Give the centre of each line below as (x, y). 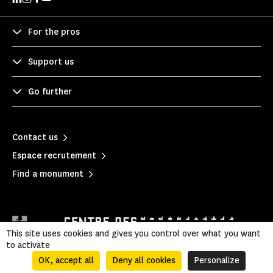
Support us (51, 62)
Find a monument (48, 174)
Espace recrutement (54, 155)
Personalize (216, 261)
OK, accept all (66, 261)
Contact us (35, 137)
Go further (50, 91)
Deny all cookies (144, 261)
